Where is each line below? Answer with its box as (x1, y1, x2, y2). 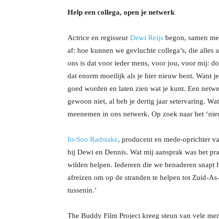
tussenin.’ (67, 186, 97, 194)
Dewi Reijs (130, 34, 163, 42)
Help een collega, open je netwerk (67, 8, 175, 16)
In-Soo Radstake (67, 135, 118, 143)
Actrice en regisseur (67, 34, 130, 42)
